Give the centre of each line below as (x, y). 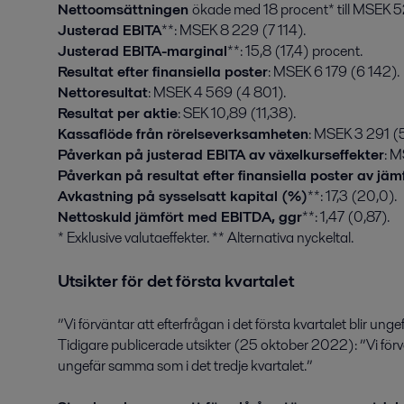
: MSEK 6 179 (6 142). (334, 72)
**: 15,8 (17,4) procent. (295, 51)
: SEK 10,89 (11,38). (237, 113)
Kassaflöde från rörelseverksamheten (183, 134)
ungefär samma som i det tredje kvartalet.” (185, 366)
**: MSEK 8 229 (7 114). (234, 30)
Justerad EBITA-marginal (142, 51)
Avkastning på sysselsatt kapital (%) (183, 196)
